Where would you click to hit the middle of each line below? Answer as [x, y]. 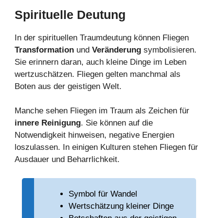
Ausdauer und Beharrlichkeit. [67, 160]
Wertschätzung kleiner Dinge [121, 206]
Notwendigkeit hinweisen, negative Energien [94, 135]
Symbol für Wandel [103, 194]
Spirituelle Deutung [70, 14]
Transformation [44, 50]
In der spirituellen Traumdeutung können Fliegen [102, 37]
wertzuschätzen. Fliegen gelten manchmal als [98, 74]
